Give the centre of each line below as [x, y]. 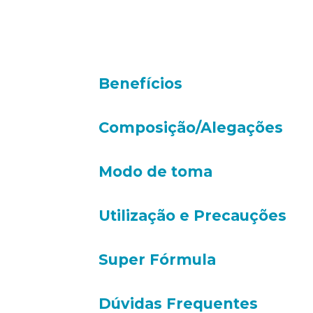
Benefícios [140, 84]
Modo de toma [155, 172]
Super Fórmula [157, 260]
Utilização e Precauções [192, 216]
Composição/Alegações [191, 128]
